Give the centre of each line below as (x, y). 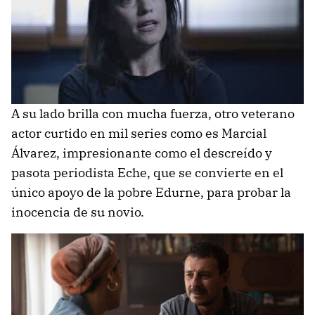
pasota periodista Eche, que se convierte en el (147, 173)
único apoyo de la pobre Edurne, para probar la (151, 193)
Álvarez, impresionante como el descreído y (142, 153)
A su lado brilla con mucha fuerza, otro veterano (153, 114)
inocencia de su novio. (78, 212)
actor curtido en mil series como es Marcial (139, 134)
